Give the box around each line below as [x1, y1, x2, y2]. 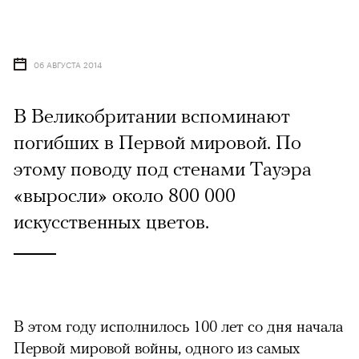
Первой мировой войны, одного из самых [14, 337, 300, 357]
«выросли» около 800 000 [14, 183, 236, 206]
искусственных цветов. [14, 209, 209, 232]
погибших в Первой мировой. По [14, 130, 301, 153]
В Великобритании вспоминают [14, 103, 290, 127]
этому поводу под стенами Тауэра [14, 156, 312, 179]
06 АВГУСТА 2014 [34, 57, 102, 71]
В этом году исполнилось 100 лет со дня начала [14, 316, 343, 335]
